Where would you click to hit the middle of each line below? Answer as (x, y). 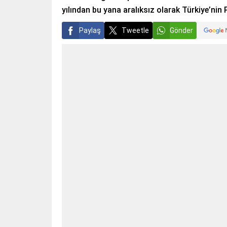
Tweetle (135, 30)
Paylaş (90, 30)
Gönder (181, 30)
